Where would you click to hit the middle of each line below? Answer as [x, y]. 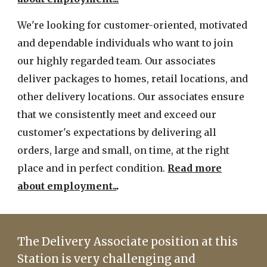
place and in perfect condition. [93, 168]
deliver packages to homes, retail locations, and [133, 79]
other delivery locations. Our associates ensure [131, 97]
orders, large [50, 150]
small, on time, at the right [165, 150]
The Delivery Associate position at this [128, 242]
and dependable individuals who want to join [125, 43]
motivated [223, 25]
